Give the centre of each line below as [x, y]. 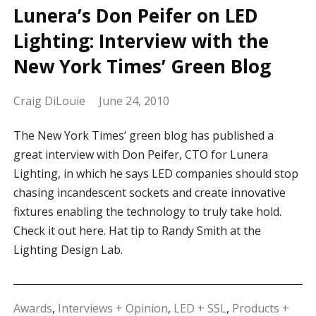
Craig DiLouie [49, 101]
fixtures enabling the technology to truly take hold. [147, 212]
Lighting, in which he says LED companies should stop [156, 174]
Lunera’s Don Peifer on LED [135, 16]
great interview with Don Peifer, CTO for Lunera [140, 155]
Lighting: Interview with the [141, 41]
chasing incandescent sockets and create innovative [149, 193]
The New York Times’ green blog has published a [143, 136]
